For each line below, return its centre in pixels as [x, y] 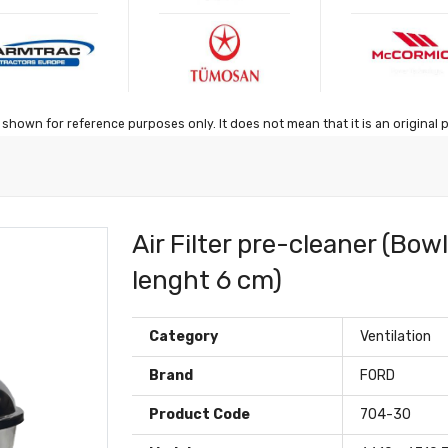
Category [184, 336]
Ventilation [396, 336]
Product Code [200, 414]
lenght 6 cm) [207, 280]
